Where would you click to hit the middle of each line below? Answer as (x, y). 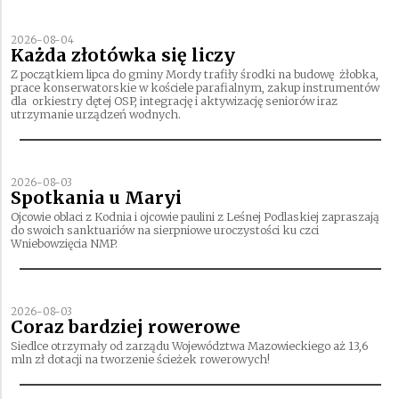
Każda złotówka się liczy (123, 55)
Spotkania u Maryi (96, 197)
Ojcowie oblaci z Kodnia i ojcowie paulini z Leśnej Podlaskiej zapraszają (195, 216)
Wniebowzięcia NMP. (64, 243)
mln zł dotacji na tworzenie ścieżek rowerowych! (140, 359)
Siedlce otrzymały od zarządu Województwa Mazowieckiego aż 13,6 (190, 346)
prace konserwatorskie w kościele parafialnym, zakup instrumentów (195, 87)
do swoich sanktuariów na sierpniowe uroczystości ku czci (165, 230)
